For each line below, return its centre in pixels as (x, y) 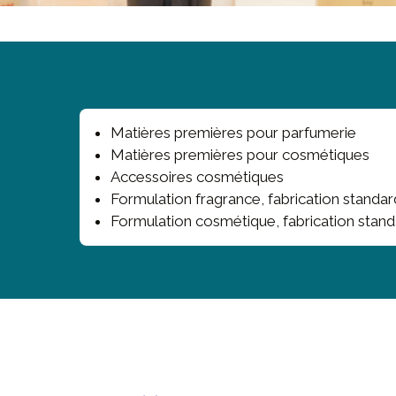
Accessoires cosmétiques (197, 177)
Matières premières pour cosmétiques (240, 155)
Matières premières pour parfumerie (233, 133)
